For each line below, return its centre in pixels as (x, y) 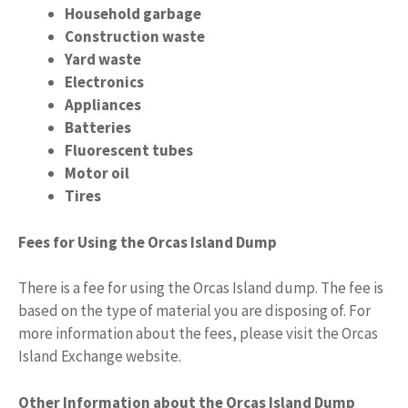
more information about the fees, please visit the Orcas (198, 333)
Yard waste (103, 59)
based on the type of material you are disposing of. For (194, 311)
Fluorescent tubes (129, 150)
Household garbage (133, 14)
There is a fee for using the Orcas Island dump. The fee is (201, 288)
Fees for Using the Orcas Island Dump (148, 242)
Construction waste (135, 36)
